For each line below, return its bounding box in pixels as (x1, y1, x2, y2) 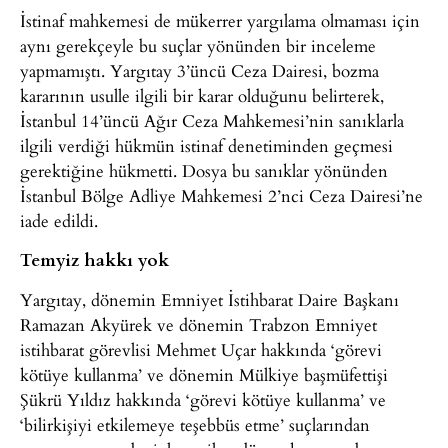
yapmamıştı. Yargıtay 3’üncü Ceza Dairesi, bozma (20, 57, 379, 83)
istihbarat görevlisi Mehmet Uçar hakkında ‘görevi (20, 336, 382, 362)
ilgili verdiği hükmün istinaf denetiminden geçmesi (20, 132, 393, 158)
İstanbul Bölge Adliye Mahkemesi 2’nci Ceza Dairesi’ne (20, 182, 423, 208)
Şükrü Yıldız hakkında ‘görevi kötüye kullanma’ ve (20, 386, 386, 412)
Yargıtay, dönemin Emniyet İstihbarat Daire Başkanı (20, 286, 399, 312)
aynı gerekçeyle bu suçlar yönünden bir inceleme (20, 32, 376, 58)
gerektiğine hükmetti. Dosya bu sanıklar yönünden (20, 157, 388, 183)
